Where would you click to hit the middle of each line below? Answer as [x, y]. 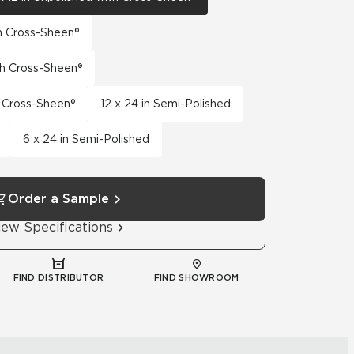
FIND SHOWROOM [196, 277]
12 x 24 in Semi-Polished [166, 104]
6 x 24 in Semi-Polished [86, 139]
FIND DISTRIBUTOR [58, 277]
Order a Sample [58, 199]
